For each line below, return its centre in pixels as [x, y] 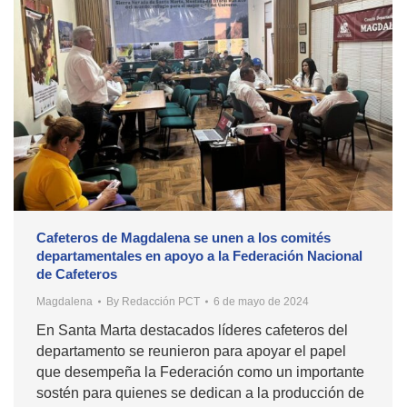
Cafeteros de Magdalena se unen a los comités [184, 238]
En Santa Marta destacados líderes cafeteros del [192, 331]
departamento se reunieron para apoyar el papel [191, 352]
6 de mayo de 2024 [261, 302]
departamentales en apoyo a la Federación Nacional [199, 256]
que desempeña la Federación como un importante [200, 372]
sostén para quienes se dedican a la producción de [200, 393]
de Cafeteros [77, 274]
